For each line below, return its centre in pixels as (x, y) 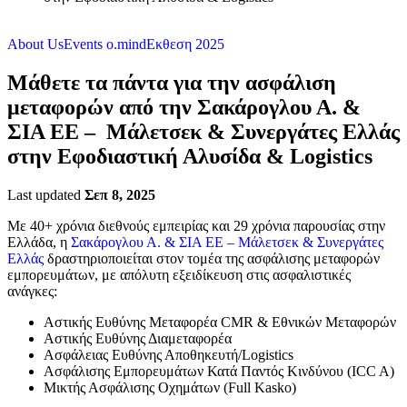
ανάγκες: (32, 291)
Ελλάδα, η (39, 242)
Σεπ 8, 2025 (120, 194)
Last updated (46, 194)
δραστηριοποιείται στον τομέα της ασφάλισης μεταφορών (212, 258)
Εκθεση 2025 (185, 44)
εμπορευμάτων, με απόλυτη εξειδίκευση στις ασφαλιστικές (179, 274)
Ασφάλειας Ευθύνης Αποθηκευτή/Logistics (169, 354)
